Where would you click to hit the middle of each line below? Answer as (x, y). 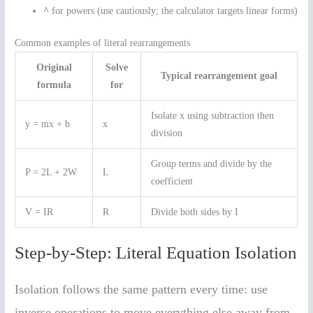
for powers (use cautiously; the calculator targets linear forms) (174, 11)
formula (54, 85)
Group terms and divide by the (211, 163)
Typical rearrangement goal (219, 75)
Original (54, 67)
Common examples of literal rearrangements (103, 43)
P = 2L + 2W (51, 172)
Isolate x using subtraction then (212, 115)
